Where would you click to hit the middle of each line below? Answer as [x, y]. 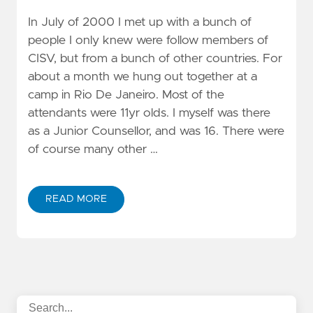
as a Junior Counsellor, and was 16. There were [156, 132]
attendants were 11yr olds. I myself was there [149, 114]
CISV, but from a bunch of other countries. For [155, 59]
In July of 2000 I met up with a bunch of [140, 23]
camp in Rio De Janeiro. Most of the [126, 95]
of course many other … [93, 150]
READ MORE [76, 199]
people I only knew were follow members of [148, 41]
